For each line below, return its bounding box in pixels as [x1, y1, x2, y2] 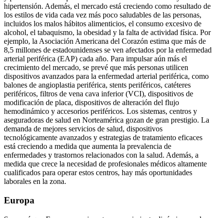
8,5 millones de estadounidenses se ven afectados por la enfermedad [4, 46, 212, 54]
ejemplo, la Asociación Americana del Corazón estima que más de [4, 37, 206, 46]
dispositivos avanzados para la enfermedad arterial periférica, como [4, 72, 209, 81]
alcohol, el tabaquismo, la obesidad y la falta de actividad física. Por [4, 28, 211, 37]
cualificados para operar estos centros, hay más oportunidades [4, 168, 192, 177]
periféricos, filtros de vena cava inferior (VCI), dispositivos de [4, 90, 193, 98]
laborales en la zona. [4, 177, 66, 186]
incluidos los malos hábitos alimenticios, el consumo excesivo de [4, 19, 201, 28]
